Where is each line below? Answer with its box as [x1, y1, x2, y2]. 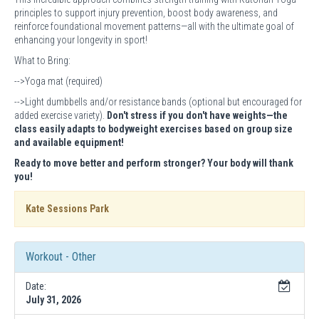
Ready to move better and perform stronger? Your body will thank [14, 157, 293, 169]
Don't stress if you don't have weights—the [107, 109, 288, 121]
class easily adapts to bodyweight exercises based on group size [14, 122, 293, 135]
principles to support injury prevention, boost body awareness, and [14, 6, 278, 19]
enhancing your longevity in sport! [14, 33, 147, 46]
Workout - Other [26, 249, 96, 263]
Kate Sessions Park [26, 202, 109, 214]
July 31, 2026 [26, 293, 81, 305]
